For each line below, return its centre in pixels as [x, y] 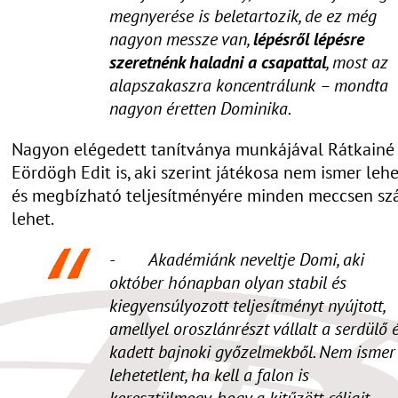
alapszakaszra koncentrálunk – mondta [249, 85]
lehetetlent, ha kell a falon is [209, 374]
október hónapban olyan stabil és [228, 282]
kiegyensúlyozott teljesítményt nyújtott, [247, 305]
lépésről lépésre [309, 39]
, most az [357, 62]
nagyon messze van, [181, 39]
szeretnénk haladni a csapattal [218, 62]
